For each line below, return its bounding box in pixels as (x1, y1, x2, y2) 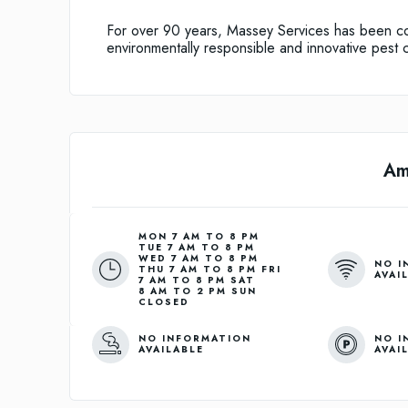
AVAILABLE (138, 342, 204, 357)
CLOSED (138, 295, 189, 310)
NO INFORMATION (138, 331, 251, 346)
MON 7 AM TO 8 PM (138, 229, 260, 244)
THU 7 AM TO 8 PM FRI (138, 262, 281, 277)
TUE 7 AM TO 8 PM (138, 240, 255, 255)
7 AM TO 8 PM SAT (138, 273, 255, 288)
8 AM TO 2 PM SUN (138, 284, 257, 299)
